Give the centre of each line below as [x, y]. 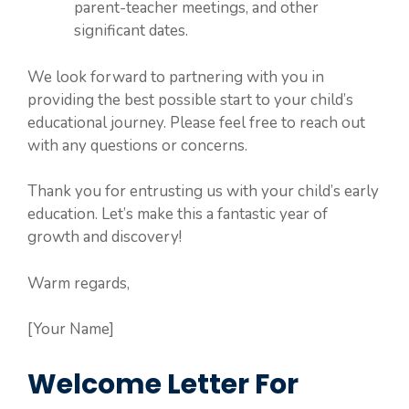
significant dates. [131, 31]
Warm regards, [79, 283]
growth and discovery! [105, 237]
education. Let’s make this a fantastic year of [178, 214]
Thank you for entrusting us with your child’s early [203, 191]
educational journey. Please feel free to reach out [196, 122]
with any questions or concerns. [137, 145]
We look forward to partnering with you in [176, 77]
